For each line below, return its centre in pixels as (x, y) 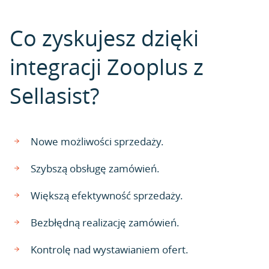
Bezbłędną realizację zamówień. (105, 222)
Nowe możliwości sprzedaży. (97, 141)
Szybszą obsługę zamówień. (95, 168)
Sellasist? (54, 95)
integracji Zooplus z (107, 67)
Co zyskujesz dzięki (104, 38)
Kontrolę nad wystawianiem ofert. (110, 249)
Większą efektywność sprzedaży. (107, 195)
